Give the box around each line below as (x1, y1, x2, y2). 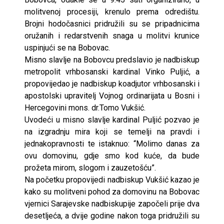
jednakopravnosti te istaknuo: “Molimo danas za (24, 138, 199, 148)
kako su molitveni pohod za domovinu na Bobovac (24, 186, 199, 196)
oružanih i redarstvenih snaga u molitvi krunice (24, 30, 199, 40)
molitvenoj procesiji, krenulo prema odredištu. (24, 6, 199, 16)
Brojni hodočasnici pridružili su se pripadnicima (24, 18, 199, 28)
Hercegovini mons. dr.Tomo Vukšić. (24, 102, 145, 112)
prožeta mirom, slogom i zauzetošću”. (24, 162, 156, 172)
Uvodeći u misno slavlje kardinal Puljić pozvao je (24, 114, 199, 124)
